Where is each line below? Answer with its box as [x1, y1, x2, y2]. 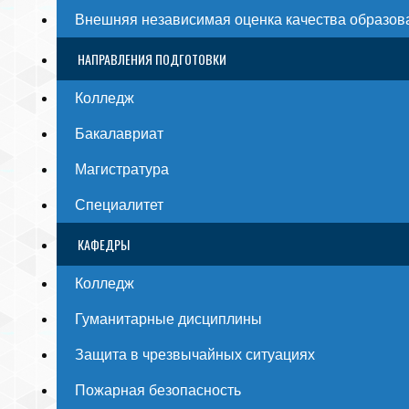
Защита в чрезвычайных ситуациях [75, 347, 315, 362]
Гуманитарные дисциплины [75, 311, 262, 327]
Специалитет [75, 197, 163, 213]
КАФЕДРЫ [78, 235, 130, 254]
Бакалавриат [75, 126, 163, 142]
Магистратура [75, 162, 169, 177]
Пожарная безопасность [75, 383, 241, 398]
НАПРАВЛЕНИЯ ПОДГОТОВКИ [78, 49, 226, 68]
